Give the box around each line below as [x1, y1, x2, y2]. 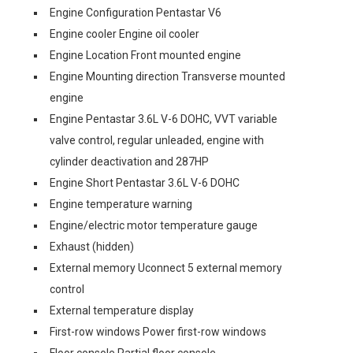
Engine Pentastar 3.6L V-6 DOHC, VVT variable [50, 113, 277, 125]
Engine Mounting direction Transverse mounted [50, 70, 285, 83]
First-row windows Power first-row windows [50, 325, 266, 338]
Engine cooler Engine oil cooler [50, 28, 199, 40]
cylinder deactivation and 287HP [50, 155, 209, 168]
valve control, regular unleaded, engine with [50, 134, 264, 147]
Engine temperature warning [50, 198, 192, 210]
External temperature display [50, 304, 194, 317]
